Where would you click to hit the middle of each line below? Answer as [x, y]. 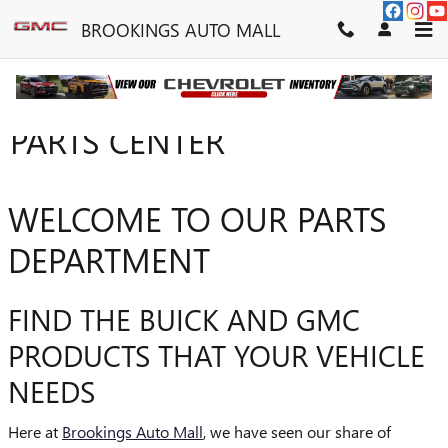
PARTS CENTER [117, 140]
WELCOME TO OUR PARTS [197, 218]
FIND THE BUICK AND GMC [184, 319]
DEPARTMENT [109, 259]
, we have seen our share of [297, 431]
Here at [35, 431]
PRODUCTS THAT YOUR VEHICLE [216, 355]
